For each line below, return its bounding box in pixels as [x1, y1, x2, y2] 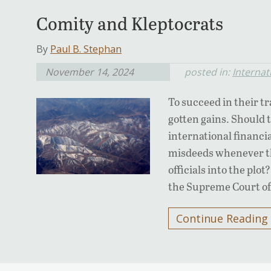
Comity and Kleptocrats [36, 11, 223, 36]
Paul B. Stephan [50, 42, 122, 56]
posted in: [184, 65, 232, 79]
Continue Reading [176, 211, 269, 226]
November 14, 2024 [45, 65, 134, 79]
